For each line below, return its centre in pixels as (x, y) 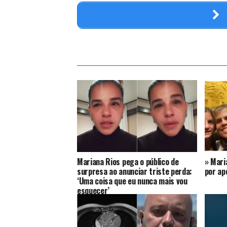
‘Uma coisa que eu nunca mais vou (132, 181)
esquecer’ (93, 190)
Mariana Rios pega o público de (128, 161)
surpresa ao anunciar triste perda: (135, 171)
